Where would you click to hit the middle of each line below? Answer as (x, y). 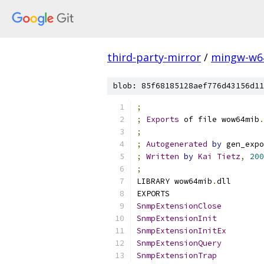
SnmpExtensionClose (179, 206)
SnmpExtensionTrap (177, 255)
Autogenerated (177, 144)
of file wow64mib (219, 119)
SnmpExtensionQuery (179, 243)
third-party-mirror (154, 57)
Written (163, 156)
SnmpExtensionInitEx (181, 231)
